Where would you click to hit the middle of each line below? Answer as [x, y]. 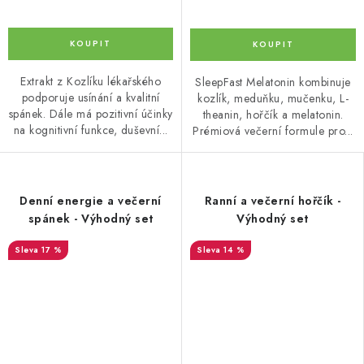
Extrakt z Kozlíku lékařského [91, 82]
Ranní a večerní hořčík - [273, 201]
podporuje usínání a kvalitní [91, 98]
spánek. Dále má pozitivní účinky [91, 114]
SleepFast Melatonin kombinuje [273, 82]
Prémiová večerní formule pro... [273, 131]
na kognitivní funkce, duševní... [91, 130]
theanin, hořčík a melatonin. [273, 115]
